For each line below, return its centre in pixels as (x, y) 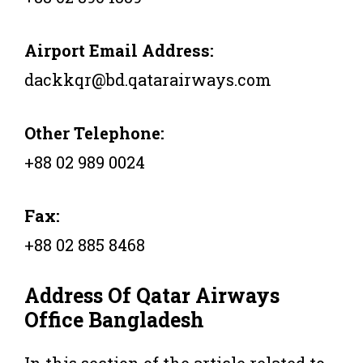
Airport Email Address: (119, 50)
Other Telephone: (94, 132)
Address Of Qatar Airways (154, 295)
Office (56, 319)
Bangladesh (146, 319)
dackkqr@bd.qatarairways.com (148, 79)
